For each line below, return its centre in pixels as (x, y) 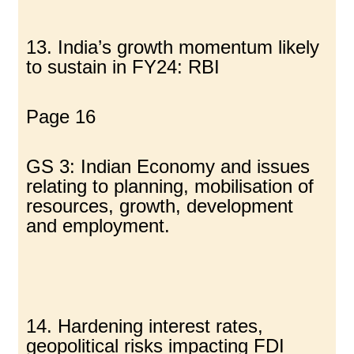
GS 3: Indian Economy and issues (168, 167)
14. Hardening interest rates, (145, 326)
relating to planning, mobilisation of (170, 186)
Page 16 (61, 116)
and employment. (98, 226)
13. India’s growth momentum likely (173, 47)
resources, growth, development (160, 206)
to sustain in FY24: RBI (123, 66)
